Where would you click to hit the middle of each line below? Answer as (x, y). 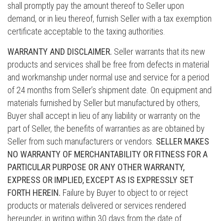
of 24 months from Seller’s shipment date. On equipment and (110, 90)
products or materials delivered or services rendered (97, 205)
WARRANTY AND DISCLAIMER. (60, 52)
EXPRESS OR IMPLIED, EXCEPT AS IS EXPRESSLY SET (100, 180)
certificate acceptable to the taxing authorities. (86, 31)
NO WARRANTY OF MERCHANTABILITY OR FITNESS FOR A (108, 154)
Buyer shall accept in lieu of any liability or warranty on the (104, 116)
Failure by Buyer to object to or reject (124, 193)
